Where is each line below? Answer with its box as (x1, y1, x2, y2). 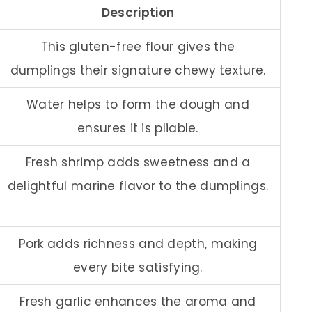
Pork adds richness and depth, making (18, 235, 258, 252)
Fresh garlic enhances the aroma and (19, 292, 256, 310)
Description (101, 3, 175, 21)
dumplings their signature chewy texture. (10, 61, 266, 79)
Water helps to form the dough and (26, 95, 249, 113)
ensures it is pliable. (77, 119, 198, 136)
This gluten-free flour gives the (40, 38, 235, 55)
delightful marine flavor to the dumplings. (7, 177, 269, 194)
